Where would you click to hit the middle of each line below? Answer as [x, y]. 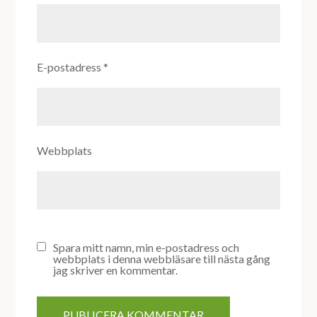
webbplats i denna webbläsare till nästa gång [162, 259]
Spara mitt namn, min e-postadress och [146, 248]
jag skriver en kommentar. [116, 270]
